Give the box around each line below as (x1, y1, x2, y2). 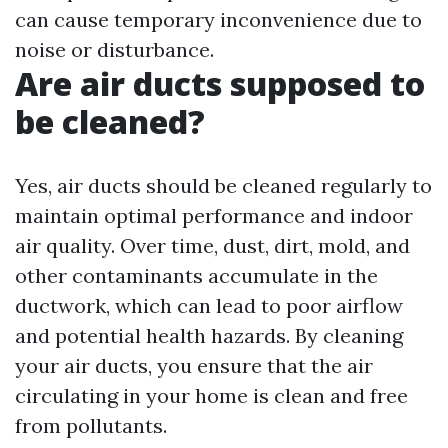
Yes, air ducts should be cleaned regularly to (15, 173, 432, 198)
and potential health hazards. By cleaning (15, 323, 403, 348)
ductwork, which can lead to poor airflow (15, 293, 403, 318)
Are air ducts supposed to (15, 62, 425, 105)
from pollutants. (15, 413, 167, 438)
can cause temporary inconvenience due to (15, 7, 422, 32)
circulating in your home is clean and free (15, 383, 408, 408)
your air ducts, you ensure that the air (15, 353, 373, 378)
